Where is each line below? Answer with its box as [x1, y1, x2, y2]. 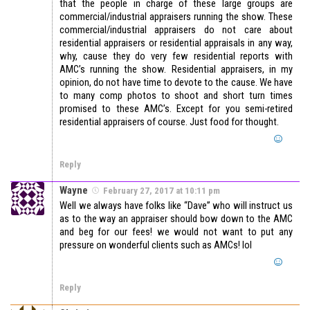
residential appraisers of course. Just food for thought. [60, 116, 279, 129]
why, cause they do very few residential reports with [60, 50, 293, 63]
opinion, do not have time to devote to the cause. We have [60, 76, 293, 89]
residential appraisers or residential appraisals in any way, [60, 37, 293, 50]
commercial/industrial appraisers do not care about [60, 24, 293, 37]
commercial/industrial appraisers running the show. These [60, 10, 293, 24]
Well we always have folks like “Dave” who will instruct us [60, 199, 293, 212]
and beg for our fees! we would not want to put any [60, 226, 293, 239]
